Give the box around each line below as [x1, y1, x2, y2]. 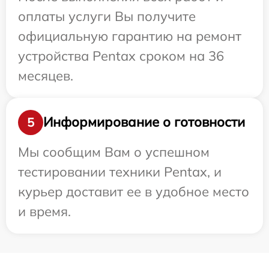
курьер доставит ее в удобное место [18, 183, 249, 200]
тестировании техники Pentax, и [18, 163, 222, 180]
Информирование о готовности [43, 113, 245, 131]
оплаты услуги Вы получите [18, 7, 196, 25]
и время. [18, 202, 71, 220]
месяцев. [18, 67, 73, 84]
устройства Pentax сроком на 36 [18, 47, 224, 64]
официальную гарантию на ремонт [18, 27, 241, 44]
